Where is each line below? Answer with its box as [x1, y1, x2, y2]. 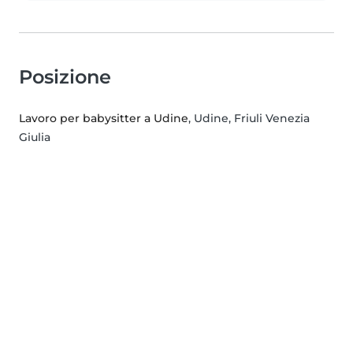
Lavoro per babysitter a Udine [19, 111, 188, 126]
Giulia [19, 130, 50, 145]
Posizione [19, 65, 111, 89]
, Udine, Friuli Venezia [188, 111, 310, 126]
